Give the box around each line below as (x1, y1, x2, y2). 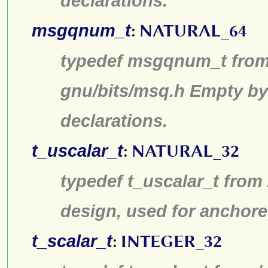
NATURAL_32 (132, 141, 239, 161)
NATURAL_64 (139, 21, 247, 41)
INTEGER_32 (121, 232, 222, 251)
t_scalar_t (32, 231, 112, 251)
